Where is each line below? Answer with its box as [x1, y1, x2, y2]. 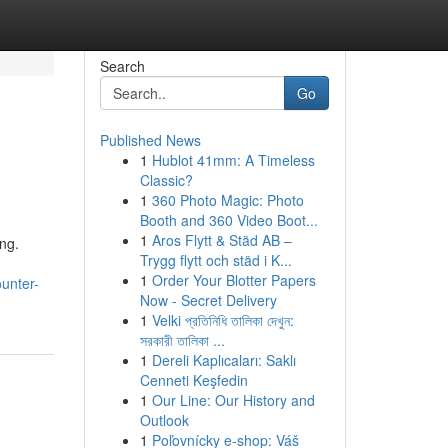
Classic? [139, 170, 193, 190]
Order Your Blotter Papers [151, 270, 316, 290]
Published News [99, 130, 201, 150]
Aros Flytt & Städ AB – [151, 230, 292, 250]
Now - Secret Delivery [139, 290, 277, 310]
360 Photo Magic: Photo [151, 190, 304, 210]
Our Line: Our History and [151, 390, 315, 410]
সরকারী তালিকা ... [139, 330, 225, 350]
